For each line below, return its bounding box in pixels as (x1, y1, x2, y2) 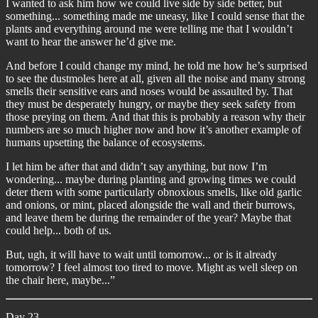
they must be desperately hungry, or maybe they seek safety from (6, 98, 295, 110)
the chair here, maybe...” (6, 274, 115, 286)
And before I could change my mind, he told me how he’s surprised (6, 60, 307, 72)
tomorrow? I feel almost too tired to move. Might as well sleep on (6, 261, 297, 273)
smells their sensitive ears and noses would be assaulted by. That (6, 85, 292, 97)
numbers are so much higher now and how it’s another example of (6, 124, 301, 136)
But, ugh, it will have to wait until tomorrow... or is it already (6, 248, 277, 261)
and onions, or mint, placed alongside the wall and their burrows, (6, 199, 295, 211)
